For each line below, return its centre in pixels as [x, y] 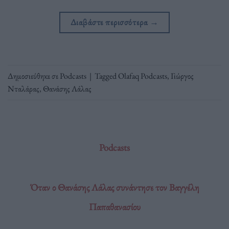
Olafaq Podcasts [143, 76]
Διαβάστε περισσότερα [110, 22]
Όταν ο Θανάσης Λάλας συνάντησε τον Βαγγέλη [114, 188]
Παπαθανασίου [114, 207]
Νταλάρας [24, 88]
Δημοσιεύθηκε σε [34, 76]
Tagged [106, 76]
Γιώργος [182, 76]
